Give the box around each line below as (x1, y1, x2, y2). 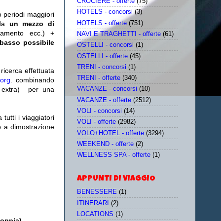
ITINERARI (77, 199, 109, 207)
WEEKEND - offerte (77, 140, 134, 147)
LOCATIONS (77, 210, 113, 218)
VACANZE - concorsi (77, 85, 137, 93)
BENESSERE (77, 188, 117, 196)
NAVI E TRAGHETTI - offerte (77, 30, 161, 37)
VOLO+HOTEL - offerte (77, 129, 144, 137)
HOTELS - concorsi (77, 8, 133, 16)
